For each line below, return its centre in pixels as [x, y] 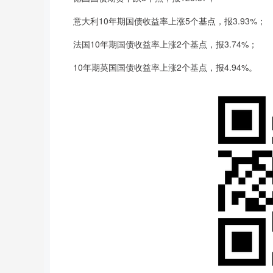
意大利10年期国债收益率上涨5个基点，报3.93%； [161, 21]
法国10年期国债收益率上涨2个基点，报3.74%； [157, 44]
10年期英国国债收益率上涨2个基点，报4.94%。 [157, 67]
